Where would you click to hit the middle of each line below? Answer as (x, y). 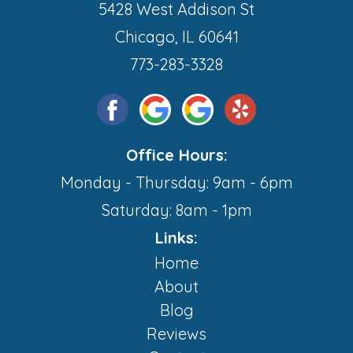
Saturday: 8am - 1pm (176, 210)
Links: (176, 238)
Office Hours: (176, 155)
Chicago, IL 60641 (176, 37)
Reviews (176, 334)
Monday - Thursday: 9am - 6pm (176, 183)
